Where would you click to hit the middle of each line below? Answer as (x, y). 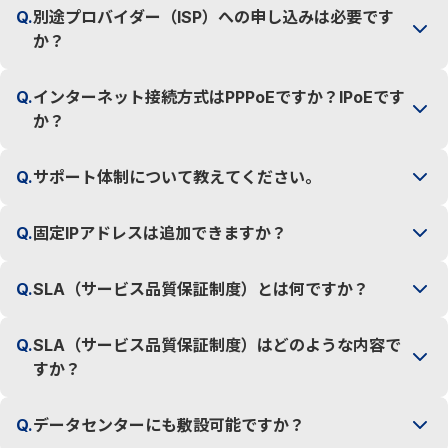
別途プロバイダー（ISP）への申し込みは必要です (213, 17)
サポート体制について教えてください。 (177, 177)
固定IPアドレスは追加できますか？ (160, 233)
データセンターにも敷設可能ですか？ (169, 425)
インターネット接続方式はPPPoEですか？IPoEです (219, 97)
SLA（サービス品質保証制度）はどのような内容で (217, 345)
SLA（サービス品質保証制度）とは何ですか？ (201, 289)
